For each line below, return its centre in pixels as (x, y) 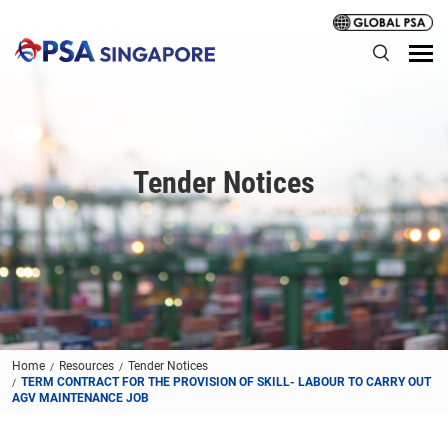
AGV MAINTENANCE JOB (80, 398)
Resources (86, 366)
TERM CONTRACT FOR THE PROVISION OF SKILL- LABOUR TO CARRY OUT (226, 382)
